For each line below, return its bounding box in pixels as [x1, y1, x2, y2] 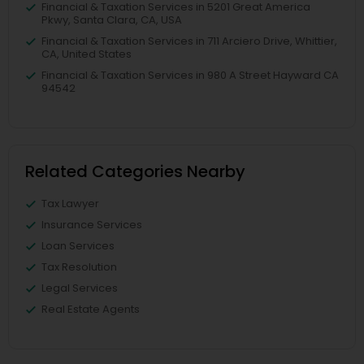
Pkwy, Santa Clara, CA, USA [41, 12, 182, 28]
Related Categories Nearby [25, 160, 245, 184]
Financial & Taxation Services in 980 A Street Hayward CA [41, 67, 339, 84]
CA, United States [41, 46, 132, 63]
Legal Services [41, 280, 118, 297]
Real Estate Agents [41, 301, 140, 318]
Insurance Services [41, 217, 142, 233]
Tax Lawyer [41, 196, 99, 212]
